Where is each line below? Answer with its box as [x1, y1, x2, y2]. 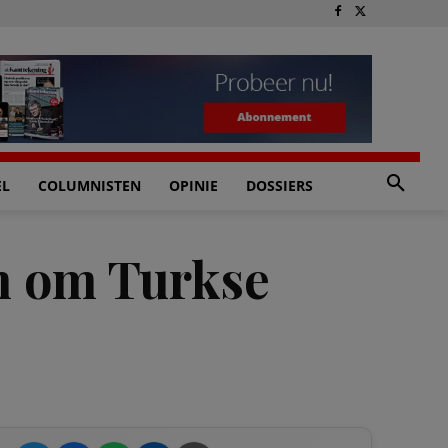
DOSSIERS [246, 176, 313, 195]
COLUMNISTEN [38, 176, 141, 195]
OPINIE [169, 176, 218, 195]
